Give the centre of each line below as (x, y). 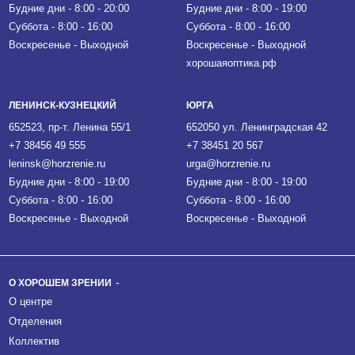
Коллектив (34, 341)
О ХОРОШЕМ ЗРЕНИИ (60, 282)
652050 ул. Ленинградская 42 (256, 127)
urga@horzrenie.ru (228, 164)
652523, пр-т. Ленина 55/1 (69, 127)
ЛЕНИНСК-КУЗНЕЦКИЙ (62, 105)
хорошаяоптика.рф (231, 63)
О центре (30, 302)
